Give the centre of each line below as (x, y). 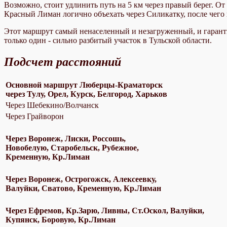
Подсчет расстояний (63, 62)
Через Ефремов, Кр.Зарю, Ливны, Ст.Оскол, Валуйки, (105, 210)
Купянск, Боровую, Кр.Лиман (61, 219)
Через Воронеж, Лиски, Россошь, (66, 138)
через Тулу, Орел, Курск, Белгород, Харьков (86, 94)
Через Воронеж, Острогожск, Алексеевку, (81, 179)
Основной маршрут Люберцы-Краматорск (84, 85)
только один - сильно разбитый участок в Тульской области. (108, 41)
